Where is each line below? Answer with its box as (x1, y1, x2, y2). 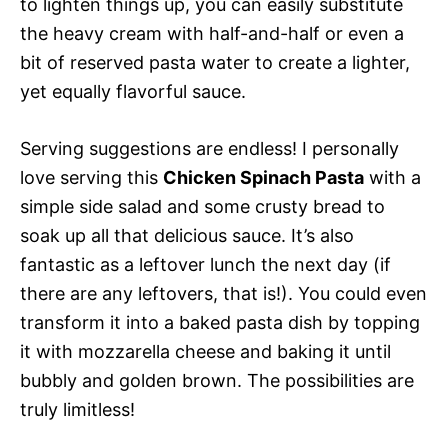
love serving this (20, 167, 163, 189)
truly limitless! (20, 399, 135, 421)
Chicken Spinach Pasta (163, 167, 364, 189)
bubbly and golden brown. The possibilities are (20, 370, 414, 392)
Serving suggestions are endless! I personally (20, 138, 399, 160)
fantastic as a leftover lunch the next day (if (20, 254, 391, 276)
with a (364, 167, 421, 189)
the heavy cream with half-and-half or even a (20, 23, 404, 45)
